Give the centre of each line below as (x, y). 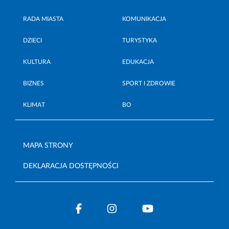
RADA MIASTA (43, 19)
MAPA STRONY (48, 145)
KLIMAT (34, 105)
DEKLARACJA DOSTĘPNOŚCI (71, 166)
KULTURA (37, 62)
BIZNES (33, 83)
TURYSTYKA (140, 40)
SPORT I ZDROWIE (149, 83)
